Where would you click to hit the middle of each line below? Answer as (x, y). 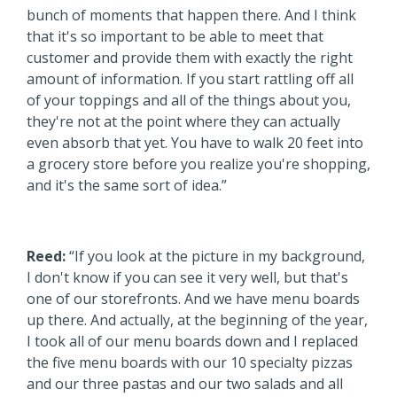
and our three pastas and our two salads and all (185, 383)
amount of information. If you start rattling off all (190, 78)
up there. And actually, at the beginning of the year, (197, 319)
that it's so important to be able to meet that (175, 36)
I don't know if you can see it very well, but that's (187, 277)
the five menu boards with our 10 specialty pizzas (190, 362)
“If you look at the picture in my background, (215, 256)
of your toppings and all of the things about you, (189, 100)
